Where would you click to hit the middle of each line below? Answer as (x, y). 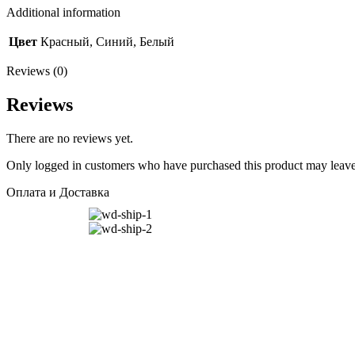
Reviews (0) (37, 71)
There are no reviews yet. (70, 139)
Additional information (63, 13)
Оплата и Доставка (58, 193)
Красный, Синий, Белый (107, 42)
